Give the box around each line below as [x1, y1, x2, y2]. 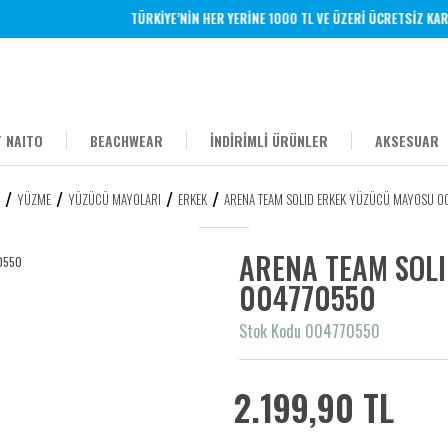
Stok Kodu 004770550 [239, 319, 380, 343]
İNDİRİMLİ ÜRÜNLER [210, 130, 328, 151]
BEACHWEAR [90, 130, 163, 151]
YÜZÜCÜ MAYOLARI [67, 189, 161, 209]
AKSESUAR [375, 130, 439, 151]
